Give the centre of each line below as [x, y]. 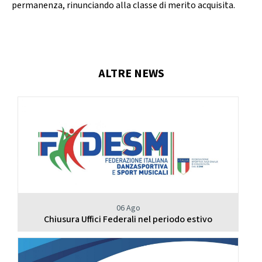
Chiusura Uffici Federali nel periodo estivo [128, 220]
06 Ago [128, 208]
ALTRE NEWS [131, 73]
